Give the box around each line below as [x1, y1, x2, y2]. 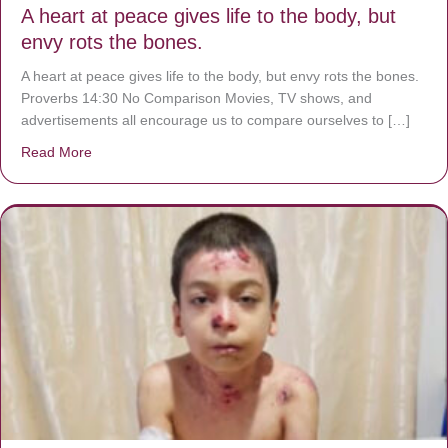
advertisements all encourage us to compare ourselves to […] [21, 111, 410, 128]
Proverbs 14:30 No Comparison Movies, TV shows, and [21, 89, 372, 106]
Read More [21, 143, 92, 160]
